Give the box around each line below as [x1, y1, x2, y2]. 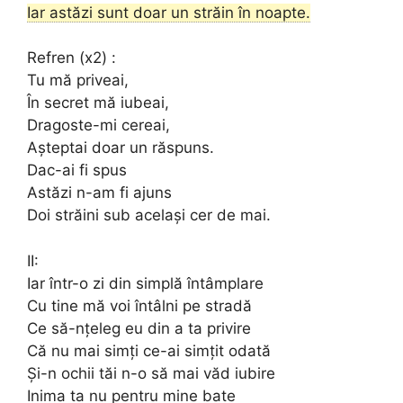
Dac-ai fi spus [27, 161, 127, 179]
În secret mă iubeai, [27, 94, 169, 112]
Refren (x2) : [27, 49, 116, 67]
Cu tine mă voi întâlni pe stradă [27, 296, 252, 315]
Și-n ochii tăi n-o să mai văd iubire [27, 363, 275, 382]
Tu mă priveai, [27, 71, 129, 89]
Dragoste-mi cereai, [27, 116, 170, 134]
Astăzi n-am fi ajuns [27, 184, 172, 201]
